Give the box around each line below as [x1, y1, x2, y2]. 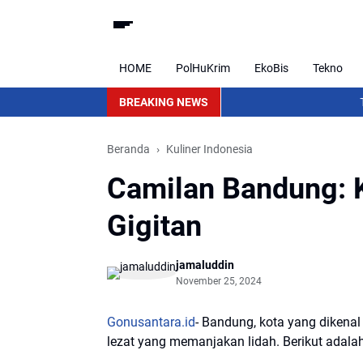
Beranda [107, 143, 150, 156]
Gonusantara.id [107, 314, 195, 330]
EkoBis [254, 61, 288, 75]
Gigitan [107, 209, 202, 243]
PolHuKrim [176, 61, 230, 75]
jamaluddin [176, 258, 234, 271]
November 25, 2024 [176, 275, 262, 287]
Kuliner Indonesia [166, 143, 253, 156]
